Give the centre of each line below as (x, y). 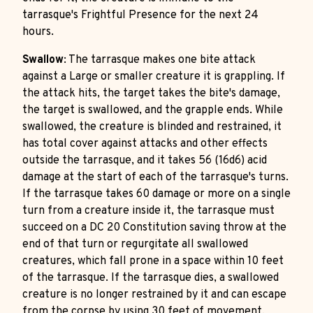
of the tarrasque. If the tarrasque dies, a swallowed (151, 278)
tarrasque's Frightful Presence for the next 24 (140, 15)
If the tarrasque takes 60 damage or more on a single (156, 194)
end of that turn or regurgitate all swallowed (135, 245)
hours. (38, 32)
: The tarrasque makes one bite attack (160, 60)
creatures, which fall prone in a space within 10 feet (153, 261)
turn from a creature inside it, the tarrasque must (148, 211)
